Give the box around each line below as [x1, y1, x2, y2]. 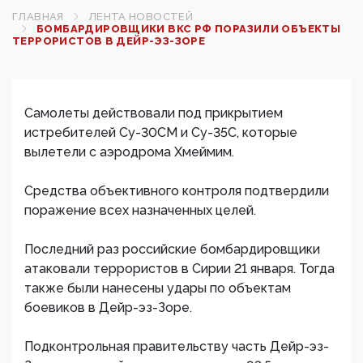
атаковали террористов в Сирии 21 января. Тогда [24, 261, 335, 276]
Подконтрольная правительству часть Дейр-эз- [24, 339, 329, 354]
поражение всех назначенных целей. [24, 203, 256, 218]
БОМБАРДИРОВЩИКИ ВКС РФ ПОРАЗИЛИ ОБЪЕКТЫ [36, 23, 341, 35]
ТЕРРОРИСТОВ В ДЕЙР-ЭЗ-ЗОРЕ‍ [12, 35, 206, 47]
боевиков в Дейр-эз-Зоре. [24, 300, 192, 315]
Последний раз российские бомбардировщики [24, 241, 320, 257]
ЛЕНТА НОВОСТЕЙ [88, 11, 194, 23]
